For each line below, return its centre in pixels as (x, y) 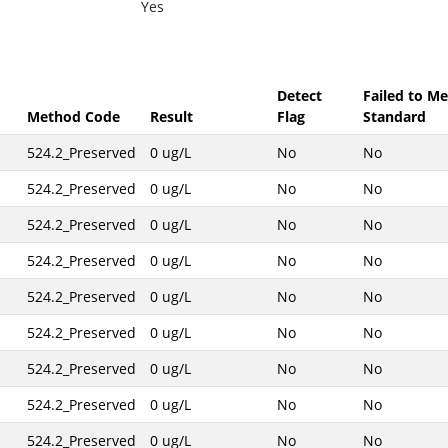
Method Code (73, 116)
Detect (299, 95)
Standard (394, 116)
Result (171, 116)
